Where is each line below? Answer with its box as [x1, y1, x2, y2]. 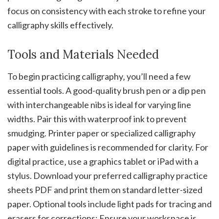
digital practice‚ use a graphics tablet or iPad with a [7, 155, 198, 167]
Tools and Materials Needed [7, 46, 159, 62]
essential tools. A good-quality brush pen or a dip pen [7, 85, 206, 96]
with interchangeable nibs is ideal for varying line [7, 99, 191, 110]
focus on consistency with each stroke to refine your [7, 5, 206, 16]
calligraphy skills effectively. [7, 19, 113, 30]
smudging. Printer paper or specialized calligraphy [7, 127, 196, 138]
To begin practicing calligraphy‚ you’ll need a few [7, 70, 191, 82]
